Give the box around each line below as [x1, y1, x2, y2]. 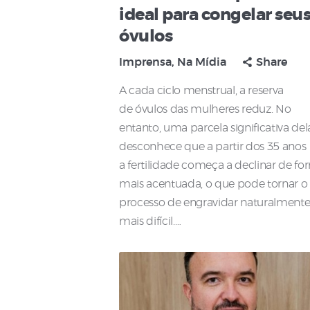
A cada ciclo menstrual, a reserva [119, 85, 284, 97]
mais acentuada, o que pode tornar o [119, 179, 308, 190]
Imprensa [119, 57, 172, 69]
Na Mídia [177, 57, 226, 69]
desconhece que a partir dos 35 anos [119, 141, 307, 153]
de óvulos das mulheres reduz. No [119, 104, 291, 116]
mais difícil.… [119, 216, 181, 228]
